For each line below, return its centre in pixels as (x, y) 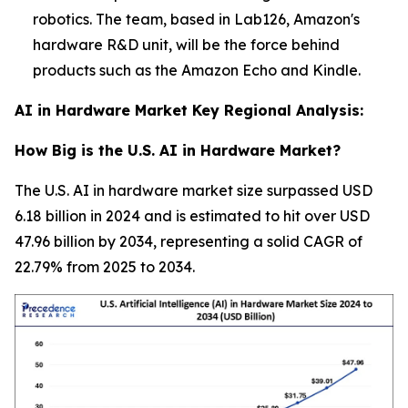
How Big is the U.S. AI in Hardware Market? (178, 150)
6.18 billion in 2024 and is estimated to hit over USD (192, 216)
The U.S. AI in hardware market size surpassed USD (194, 190)
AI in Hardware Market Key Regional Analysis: (189, 110)
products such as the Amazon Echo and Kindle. (197, 70)
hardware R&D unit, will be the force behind (186, 45)
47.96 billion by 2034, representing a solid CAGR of (189, 241)
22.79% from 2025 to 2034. (105, 267)
